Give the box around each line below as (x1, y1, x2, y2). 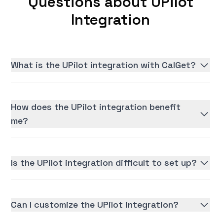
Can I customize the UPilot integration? (11, 199, 179, 211)
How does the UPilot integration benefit (11, 101, 181, 113)
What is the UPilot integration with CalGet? (11, 59, 196, 71)
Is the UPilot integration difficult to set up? (11, 157, 197, 169)
